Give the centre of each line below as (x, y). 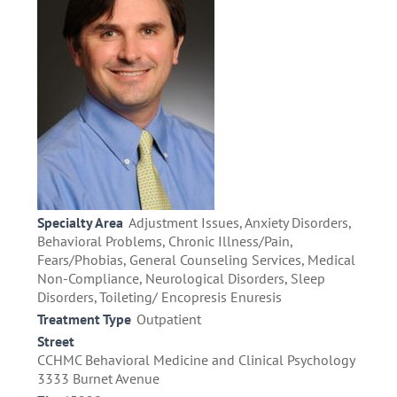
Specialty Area (80, 223)
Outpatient (169, 319)
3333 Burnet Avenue (98, 379)
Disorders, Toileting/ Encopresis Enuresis (160, 297)
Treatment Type (84, 319)
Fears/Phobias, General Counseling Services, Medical (196, 260)
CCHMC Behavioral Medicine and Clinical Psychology (196, 360)
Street (56, 342)
